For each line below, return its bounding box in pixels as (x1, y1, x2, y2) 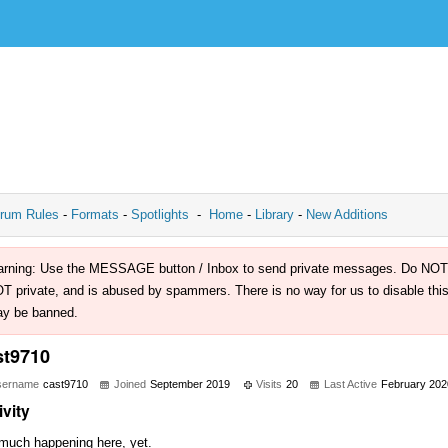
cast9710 (43, 378, 88, 390)
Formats (67, 207, 123, 222)
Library (251, 207, 298, 222)
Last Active (324, 378, 377, 390)
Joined (114, 378, 146, 390)
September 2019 (150, 378, 230, 390)
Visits (256, 378, 282, 390)
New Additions (302, 207, 388, 222)
